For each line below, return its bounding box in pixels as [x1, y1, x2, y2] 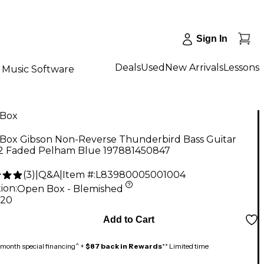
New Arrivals [165, 61, 223, 73]
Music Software [2, 63, 74, 75]
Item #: [62, 169, 95, 181]
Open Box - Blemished [17, 183, 123, 194]
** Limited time [162, 241, 209, 250]
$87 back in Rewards [85, 241, 162, 250]
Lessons [223, 61, 259, 73]
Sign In [196, 34, 227, 44]
